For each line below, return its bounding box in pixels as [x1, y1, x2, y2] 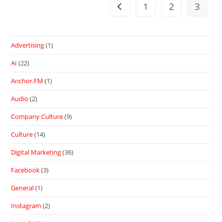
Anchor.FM [11, 76, 44, 86]
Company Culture [11, 112, 63, 121]
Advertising [11, 41, 45, 50]
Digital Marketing [11, 148, 61, 157]
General [11, 183, 34, 193]
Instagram [11, 201, 42, 211]
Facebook [11, 166, 40, 175]
